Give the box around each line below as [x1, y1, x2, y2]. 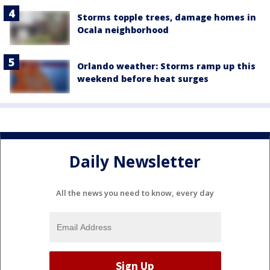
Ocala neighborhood [77, 24, 169, 36]
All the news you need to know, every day [56, 187, 214, 198]
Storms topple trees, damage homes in [77, 11, 256, 24]
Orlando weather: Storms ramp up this [77, 60, 256, 72]
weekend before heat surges [77, 72, 209, 84]
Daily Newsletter [69, 151, 201, 173]
